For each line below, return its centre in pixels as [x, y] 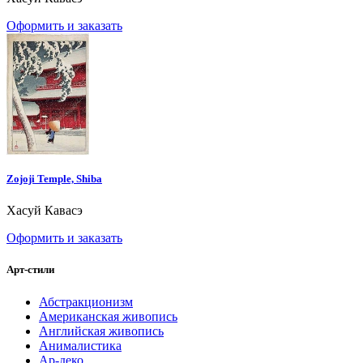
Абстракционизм [86, 301]
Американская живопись [108, 316]
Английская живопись [101, 331]
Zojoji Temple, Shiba [54, 179]
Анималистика [80, 345]
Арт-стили [30, 270]
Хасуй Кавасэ [45, 211]
